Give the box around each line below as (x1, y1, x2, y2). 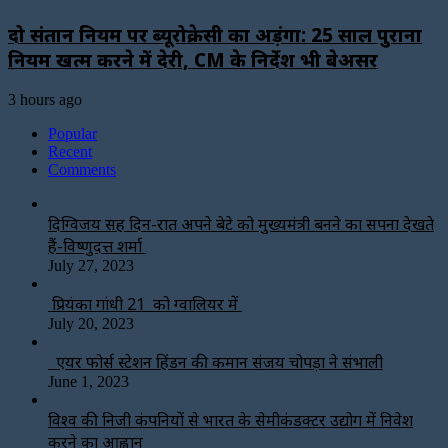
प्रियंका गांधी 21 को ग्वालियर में (48, 292, 242, 315)
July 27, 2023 (48, 256, 134, 274)
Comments (48, 160, 116, 178)
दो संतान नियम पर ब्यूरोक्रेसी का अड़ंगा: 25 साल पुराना (8, 22, 422, 47)
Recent (48, 142, 92, 160)
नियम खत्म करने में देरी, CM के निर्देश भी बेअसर (8, 47, 378, 72)
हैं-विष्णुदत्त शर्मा (48, 234, 146, 257)
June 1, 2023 (48, 372, 129, 390)
